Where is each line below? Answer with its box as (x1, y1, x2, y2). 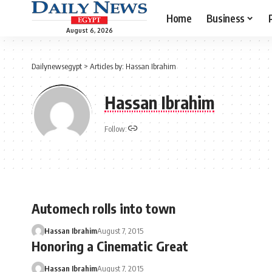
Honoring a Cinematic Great (32, 237, 188, 254)
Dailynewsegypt (32, 61, 82, 71)
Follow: (104, 124, 127, 134)
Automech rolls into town (32, 200, 175, 217)
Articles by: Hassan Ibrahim (90, 61, 176, 71)
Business (206, 11, 245, 25)
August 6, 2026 (66, 26, 113, 34)
